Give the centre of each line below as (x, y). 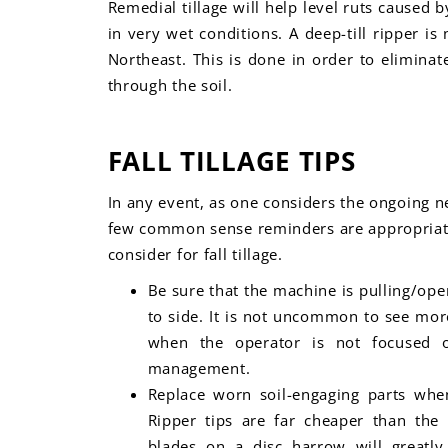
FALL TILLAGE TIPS (231, 161)
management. (199, 368)
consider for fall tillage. (195, 254)
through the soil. (172, 85)
